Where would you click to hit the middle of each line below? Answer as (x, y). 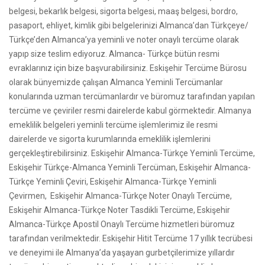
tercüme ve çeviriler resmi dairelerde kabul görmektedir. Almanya (130, 111)
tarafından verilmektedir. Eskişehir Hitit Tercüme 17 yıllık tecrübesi (131, 238)
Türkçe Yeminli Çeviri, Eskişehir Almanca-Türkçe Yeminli (113, 182)
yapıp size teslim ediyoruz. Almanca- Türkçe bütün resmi (114, 54)
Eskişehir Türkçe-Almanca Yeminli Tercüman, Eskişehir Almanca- (130, 167)
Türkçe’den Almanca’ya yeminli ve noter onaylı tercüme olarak (124, 40)
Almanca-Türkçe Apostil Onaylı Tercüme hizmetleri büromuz (122, 224)
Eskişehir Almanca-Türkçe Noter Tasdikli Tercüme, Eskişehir (119, 210)
